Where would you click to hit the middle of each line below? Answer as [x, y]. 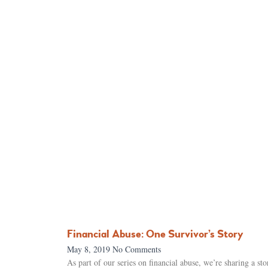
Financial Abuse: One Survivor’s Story [155, 234]
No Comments [137, 249]
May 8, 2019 [90, 249]
